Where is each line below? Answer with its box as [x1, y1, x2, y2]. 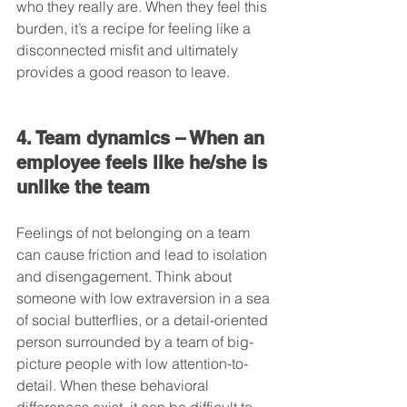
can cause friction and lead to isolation [16, 245, 271, 264]
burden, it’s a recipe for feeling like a [16, 19, 254, 38]
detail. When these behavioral [16, 376, 213, 395]
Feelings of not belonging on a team [16, 223, 253, 243]
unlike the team [16, 176, 150, 199]
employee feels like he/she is [16, 152, 273, 174]
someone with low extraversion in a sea [16, 289, 273, 308]
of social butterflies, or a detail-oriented [16, 311, 272, 330]
